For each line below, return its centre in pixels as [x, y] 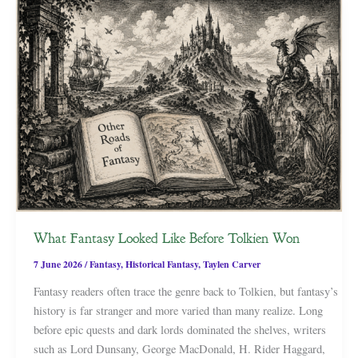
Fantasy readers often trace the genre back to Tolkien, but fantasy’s [185, 291]
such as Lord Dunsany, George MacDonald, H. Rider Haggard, [179, 348]
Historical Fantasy [161, 264]
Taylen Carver [231, 264]
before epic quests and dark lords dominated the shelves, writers [179, 329]
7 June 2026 [59, 264]
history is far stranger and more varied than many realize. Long [178, 310]
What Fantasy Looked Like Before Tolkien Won [166, 238]
